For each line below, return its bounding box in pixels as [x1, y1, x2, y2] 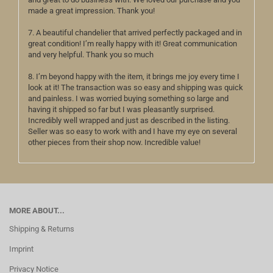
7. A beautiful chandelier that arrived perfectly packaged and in [28, 28, 242, 37]
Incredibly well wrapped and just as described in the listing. [28, 116, 230, 125]
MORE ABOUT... [9, 206, 65, 215]
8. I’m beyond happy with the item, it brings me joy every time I [28, 72, 239, 81]
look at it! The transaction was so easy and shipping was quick [28, 83, 243, 92]
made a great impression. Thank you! [28, 6, 155, 15]
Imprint [9, 244, 34, 253]
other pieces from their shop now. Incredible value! [28, 138, 200, 147]
